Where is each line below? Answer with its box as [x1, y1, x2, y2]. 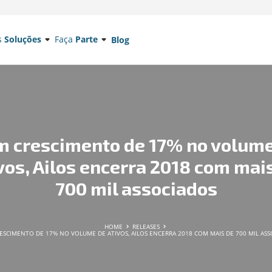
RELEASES [132, 222, 161, 231]
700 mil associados [55, 177, 217, 199]
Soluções [4, 33, 41, 45]
